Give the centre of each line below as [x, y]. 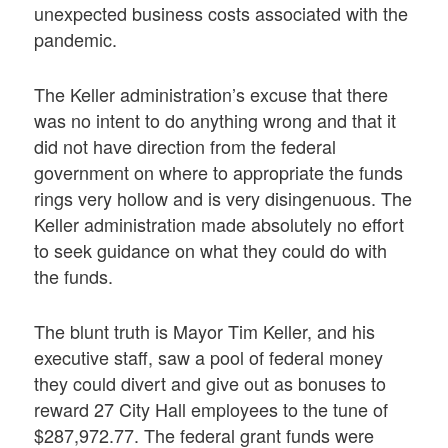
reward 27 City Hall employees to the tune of [211, 409]
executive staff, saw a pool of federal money [209, 357]
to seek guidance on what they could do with [211, 249]
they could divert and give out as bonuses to [210, 383]
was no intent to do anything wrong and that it [215, 119]
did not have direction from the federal [185, 145]
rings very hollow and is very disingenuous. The [223, 197]
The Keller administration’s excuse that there [211, 93]
